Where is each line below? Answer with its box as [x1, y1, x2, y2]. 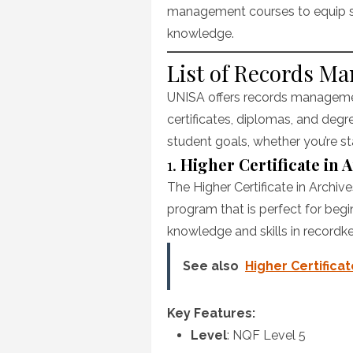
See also [183, 258, 239, 273]
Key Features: [167, 306, 255, 321]
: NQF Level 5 [227, 328, 306, 343]
